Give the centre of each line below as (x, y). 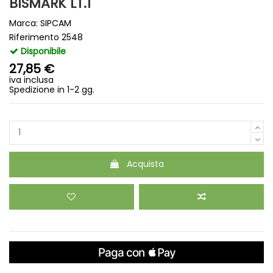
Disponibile (42, 51)
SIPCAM (56, 23)
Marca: (23, 23)
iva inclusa (31, 80)
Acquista (145, 164)
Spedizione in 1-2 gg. (52, 89)
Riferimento (34, 37)
